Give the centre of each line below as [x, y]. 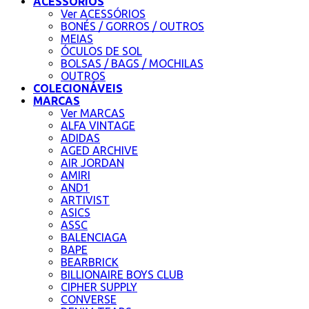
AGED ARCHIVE [99, 150]
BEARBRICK [90, 262]
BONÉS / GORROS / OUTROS [132, 26]
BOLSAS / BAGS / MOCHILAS [132, 63]
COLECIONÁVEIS [78, 88]
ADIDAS [80, 138]
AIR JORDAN [92, 163]
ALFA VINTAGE [98, 126]
